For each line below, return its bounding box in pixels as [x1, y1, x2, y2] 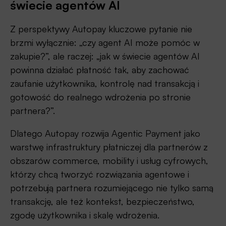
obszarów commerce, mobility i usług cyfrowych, [10, 155, 208, 166]
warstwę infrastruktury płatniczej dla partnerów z [10, 141, 208, 153]
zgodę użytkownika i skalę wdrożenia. [10, 209, 159, 221]
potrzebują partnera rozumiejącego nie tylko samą [10, 182, 213, 194]
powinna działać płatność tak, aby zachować [10, 64, 189, 76]
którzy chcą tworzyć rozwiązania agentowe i [10, 168, 189, 180]
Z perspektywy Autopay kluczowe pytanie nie [10, 23, 192, 35]
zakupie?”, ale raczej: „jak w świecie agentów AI [10, 50, 200, 62]
